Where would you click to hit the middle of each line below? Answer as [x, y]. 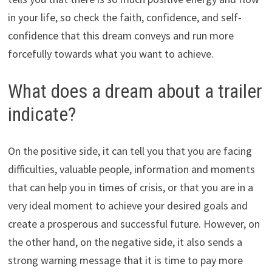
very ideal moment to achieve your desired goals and [127, 205]
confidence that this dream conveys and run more [121, 35]
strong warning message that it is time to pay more [125, 260]
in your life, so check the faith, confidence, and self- [124, 17]
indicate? [42, 114]
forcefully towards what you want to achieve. [110, 53]
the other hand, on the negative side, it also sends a [125, 242]
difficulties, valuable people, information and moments [131, 169]
